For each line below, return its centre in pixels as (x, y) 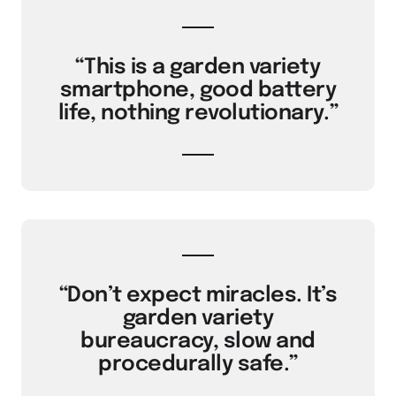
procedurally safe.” (198, 365)
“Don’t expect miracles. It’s (198, 296)
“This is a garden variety (198, 68)
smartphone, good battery (198, 91)
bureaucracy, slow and (198, 342)
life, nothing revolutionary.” (198, 114)
